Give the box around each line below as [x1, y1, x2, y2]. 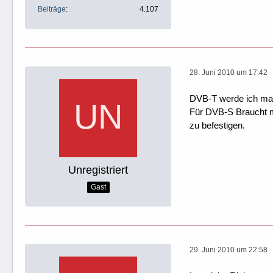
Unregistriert [68, 163, 128, 176]
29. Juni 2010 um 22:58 [190, 246, 268, 254]
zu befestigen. [190, 119, 245, 130]
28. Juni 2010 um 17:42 [190, 68, 268, 77]
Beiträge [38, 4, 66, 13]
